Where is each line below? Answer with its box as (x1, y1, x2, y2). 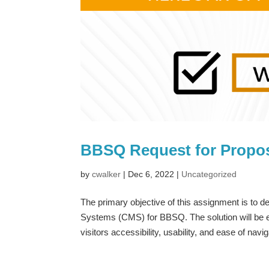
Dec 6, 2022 (128, 169, 175, 180)
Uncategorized (181, 169, 237, 180)
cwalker (92, 169, 121, 180)
